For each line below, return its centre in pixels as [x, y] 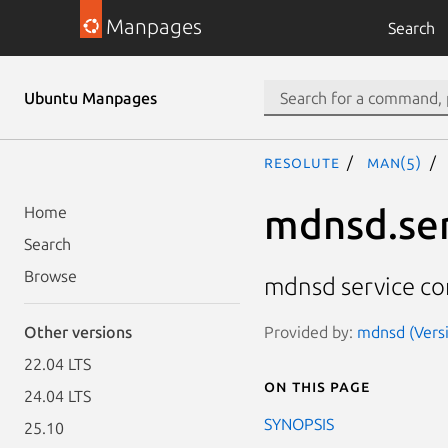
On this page [317, 385]
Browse [50, 276]
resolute [302, 162]
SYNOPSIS [299, 423]
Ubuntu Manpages [90, 98]
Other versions [78, 332]
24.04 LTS [57, 396]
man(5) [394, 162]
